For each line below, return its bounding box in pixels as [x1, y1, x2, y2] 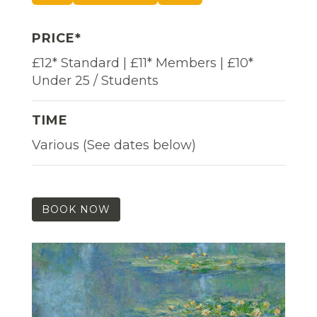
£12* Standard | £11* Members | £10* [32, 54, 253, 71]
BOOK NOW [42, 202, 110, 216]
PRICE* [32, 30, 81, 46]
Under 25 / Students [32, 72, 158, 88]
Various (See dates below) [32, 137, 196, 153]
